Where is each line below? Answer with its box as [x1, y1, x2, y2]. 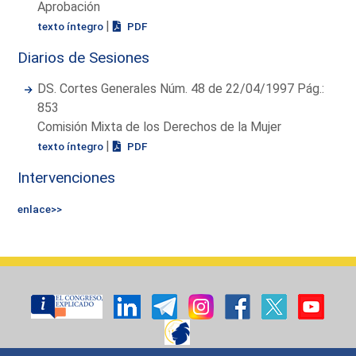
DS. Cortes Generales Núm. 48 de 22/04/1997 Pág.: [37, 80, 325, 96]
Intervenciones [17, 168, 116, 187]
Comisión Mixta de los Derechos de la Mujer [37, 118, 282, 134]
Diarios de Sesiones [17, 48, 150, 67]
